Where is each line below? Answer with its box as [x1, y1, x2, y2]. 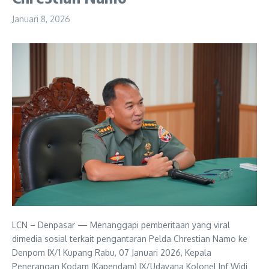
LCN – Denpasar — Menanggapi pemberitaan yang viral [12, 219, 230, 230]
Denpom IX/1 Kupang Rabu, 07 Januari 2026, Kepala [12, 247, 211, 258]
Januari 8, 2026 [12, 13, 70, 24]
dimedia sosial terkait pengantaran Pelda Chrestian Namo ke [12, 233, 247, 244]
